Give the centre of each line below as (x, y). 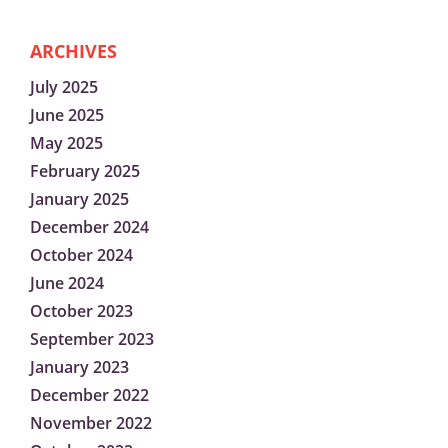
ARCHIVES (73, 51)
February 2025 (85, 171)
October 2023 (81, 311)
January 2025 (79, 199)
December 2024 (89, 227)
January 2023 (79, 367)
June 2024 (67, 283)
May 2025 (66, 143)
